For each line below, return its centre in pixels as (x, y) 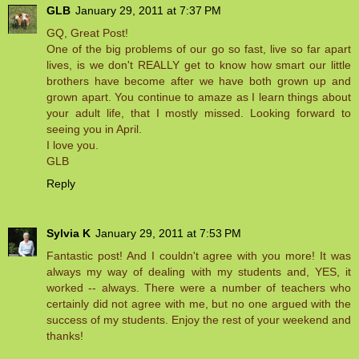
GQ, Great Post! (87, 33)
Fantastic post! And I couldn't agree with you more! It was (199, 256)
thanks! (65, 336)
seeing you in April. (94, 129)
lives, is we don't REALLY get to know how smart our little (199, 65)
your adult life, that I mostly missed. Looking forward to (199, 113)
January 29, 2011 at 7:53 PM (168, 234)
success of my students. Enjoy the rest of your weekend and (199, 320)
